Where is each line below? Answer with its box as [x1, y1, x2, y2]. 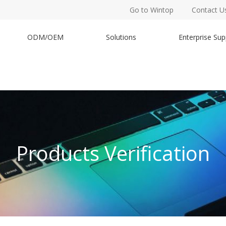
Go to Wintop [130, 5, 174, 15]
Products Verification [16, 139, 210, 167]
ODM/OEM [27, 32, 64, 42]
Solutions [106, 32, 136, 42]
